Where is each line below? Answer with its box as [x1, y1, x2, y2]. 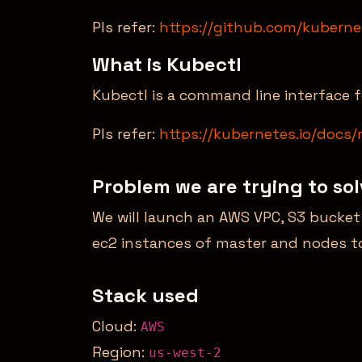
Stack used [92, 282, 199, 308]
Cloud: [92, 316, 141, 335]
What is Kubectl [92, 51, 242, 77]
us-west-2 [149, 344, 221, 360]
